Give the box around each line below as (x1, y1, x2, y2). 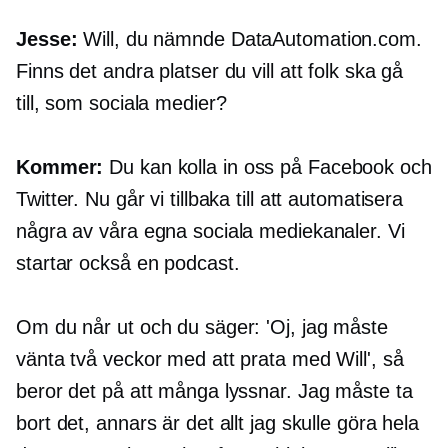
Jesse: (16, 28, 78, 51)
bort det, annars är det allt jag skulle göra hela (16, 412, 420, 435)
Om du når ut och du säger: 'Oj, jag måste (16, 316, 388, 339)
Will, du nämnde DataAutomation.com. (77, 28, 422, 51)
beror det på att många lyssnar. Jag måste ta (16, 380, 413, 403)
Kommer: (16, 156, 104, 179)
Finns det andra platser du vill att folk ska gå (16, 60, 404, 83)
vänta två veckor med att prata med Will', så (16, 348, 404, 371)
